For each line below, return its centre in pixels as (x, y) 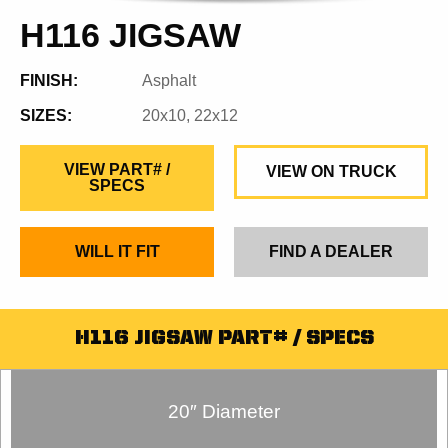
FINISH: (49, 80)
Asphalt (169, 80)
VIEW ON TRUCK (331, 171)
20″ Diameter (224, 411)
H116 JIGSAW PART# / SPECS (224, 339)
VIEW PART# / (117, 169)
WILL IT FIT (117, 251)
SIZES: (46, 115)
